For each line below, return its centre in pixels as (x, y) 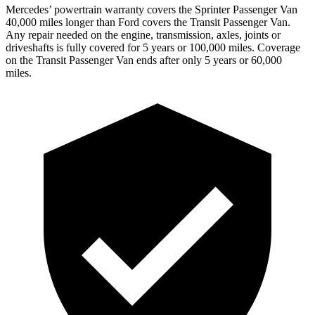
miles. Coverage (263, 47)
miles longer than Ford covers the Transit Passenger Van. (163, 22)
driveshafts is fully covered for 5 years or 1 (100, 47)
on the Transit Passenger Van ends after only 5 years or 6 (131, 60)
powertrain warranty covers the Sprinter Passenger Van (174, 9)
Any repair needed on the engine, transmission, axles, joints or (143, 34)
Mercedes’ (28, 9)
